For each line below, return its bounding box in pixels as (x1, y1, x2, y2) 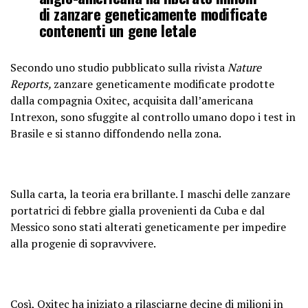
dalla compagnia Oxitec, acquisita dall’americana (10, 93, 253, 108)
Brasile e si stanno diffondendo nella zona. (10, 126, 221, 141)
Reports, (10, 76, 54, 91)
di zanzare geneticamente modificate (38, 2, 267, 25)
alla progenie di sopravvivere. (10, 236, 156, 251)
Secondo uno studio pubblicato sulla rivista (10, 60, 228, 75)
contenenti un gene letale (38, 19, 197, 41)
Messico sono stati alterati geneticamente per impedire (10, 219, 286, 234)
